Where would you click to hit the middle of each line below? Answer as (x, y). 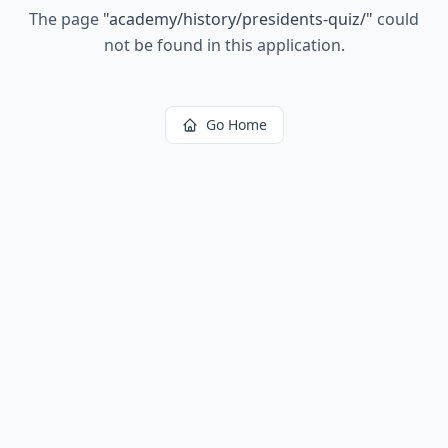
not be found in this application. (224, 45)
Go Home (236, 124)
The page (66, 19)
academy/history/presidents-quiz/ (237, 19)
